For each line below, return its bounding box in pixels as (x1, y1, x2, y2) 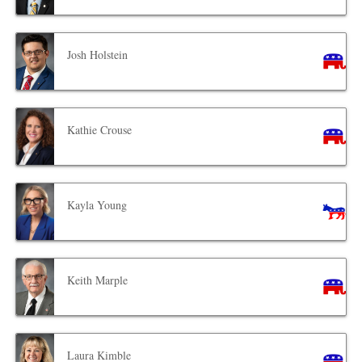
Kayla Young (67, 197, 128, 213)
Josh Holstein (67, 47, 128, 63)
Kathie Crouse (67, 122, 133, 138)
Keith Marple (67, 272, 128, 288)
